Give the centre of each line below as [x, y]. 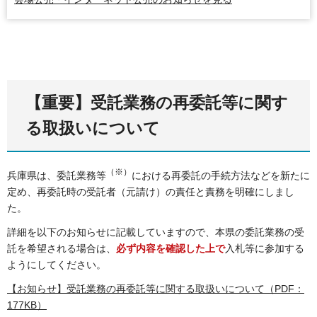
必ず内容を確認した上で [171, 249]
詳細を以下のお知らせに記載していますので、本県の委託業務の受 [156, 232]
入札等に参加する [265, 249]
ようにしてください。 [57, 265]
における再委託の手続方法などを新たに [221, 175]
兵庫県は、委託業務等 [57, 175]
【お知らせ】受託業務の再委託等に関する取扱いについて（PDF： [156, 289]
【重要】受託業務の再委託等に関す [157, 102]
